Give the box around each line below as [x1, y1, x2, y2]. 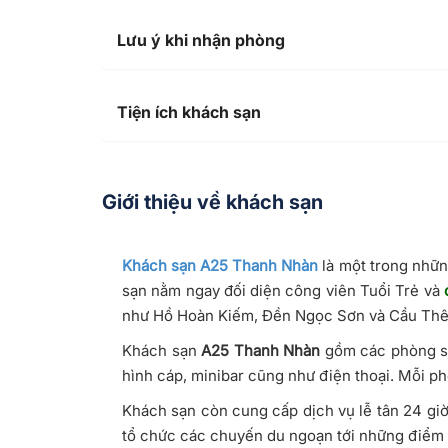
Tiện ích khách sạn [117, 101, 261, 122]
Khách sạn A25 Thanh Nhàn [122, 255, 319, 275]
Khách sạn [122, 340, 201, 360]
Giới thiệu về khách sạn [102, 189, 323, 214]
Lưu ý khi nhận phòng [117, 29, 285, 50]
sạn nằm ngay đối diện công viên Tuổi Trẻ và [122, 280, 444, 300]
